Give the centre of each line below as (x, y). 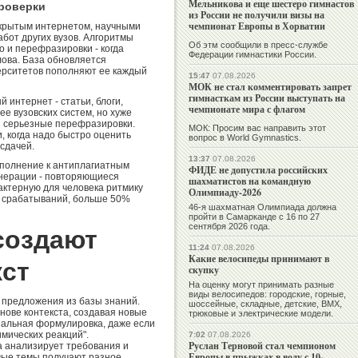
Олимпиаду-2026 (225, 193)
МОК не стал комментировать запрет (270, 87)
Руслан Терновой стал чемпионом (262, 346)
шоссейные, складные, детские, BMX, (265, 304)
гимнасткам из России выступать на (267, 98)
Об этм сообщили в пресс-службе (258, 45)
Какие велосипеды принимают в (259, 259)
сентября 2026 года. (229, 227)
